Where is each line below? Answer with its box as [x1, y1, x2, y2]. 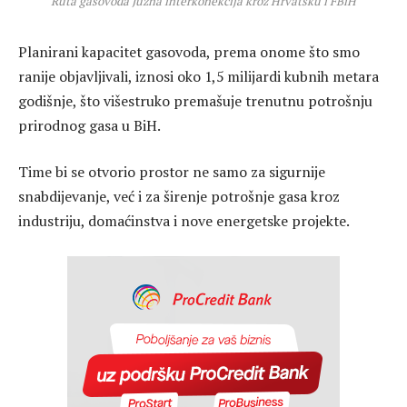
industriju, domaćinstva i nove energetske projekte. [18, 211, 350, 232]
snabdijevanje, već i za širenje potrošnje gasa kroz [18, 186, 340, 207]
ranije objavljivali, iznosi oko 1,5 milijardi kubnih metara [18, 65, 379, 86]
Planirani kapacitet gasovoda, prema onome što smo [18, 41, 360, 62]
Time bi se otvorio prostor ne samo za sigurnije [18, 162, 325, 183]
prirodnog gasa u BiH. [18, 114, 161, 135]
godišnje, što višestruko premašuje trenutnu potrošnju [18, 90, 372, 111]
